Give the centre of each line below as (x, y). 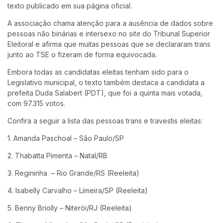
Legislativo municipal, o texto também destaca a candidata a (106, 82)
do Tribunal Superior (175, 33)
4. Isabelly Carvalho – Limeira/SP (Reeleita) (78, 190)
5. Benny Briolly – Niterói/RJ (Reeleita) (70, 208)
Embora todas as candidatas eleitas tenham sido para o (98, 72)
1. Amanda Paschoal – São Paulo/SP (66, 138)
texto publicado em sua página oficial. (70, 5)
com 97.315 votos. (36, 103)
